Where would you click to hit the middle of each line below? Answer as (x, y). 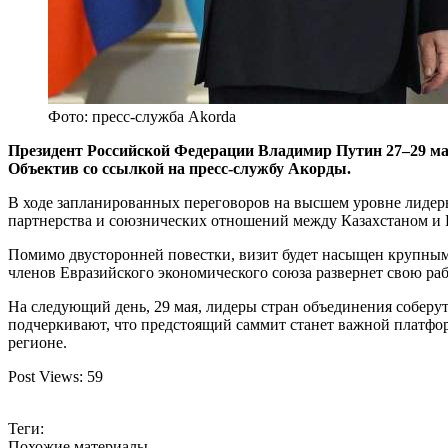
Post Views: (45, 376)
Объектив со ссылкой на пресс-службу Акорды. (179, 168)
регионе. (37, 342)
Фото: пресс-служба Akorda (142, 116)
